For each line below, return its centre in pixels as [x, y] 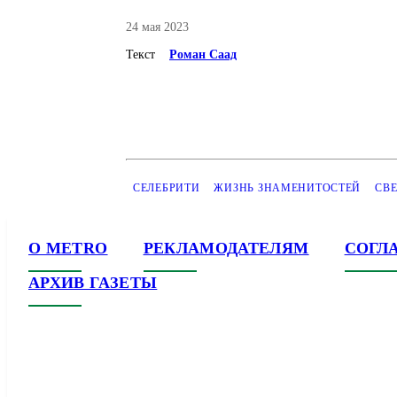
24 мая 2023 [157, 27]
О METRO [68, 248]
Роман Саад [203, 54]
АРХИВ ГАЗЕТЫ [93, 283]
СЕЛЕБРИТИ [167, 188]
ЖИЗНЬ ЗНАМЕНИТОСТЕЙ [288, 188]
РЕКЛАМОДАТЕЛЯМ [226, 248]
